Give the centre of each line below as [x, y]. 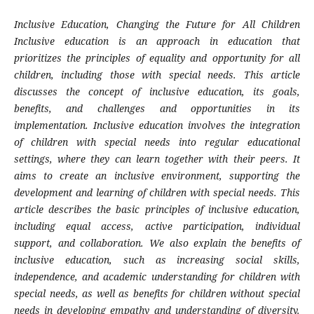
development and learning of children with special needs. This [157, 193]
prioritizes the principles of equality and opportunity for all [157, 58]
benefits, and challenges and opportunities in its [157, 109]
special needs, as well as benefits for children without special [157, 294]
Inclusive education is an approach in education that [157, 41]
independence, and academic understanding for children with [157, 277]
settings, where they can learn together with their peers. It [157, 159]
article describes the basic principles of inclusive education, [157, 210]
